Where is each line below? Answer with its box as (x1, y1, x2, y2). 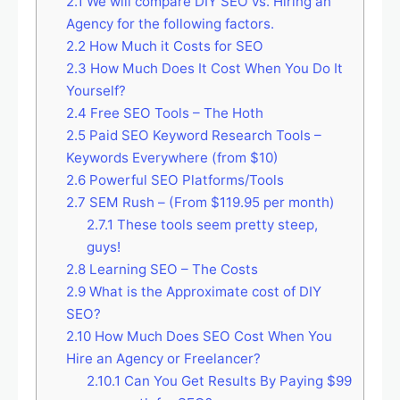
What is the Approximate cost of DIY (85, 283, 321, 301)
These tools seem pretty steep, (112, 216, 318, 234)
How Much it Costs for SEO (85, 37, 263, 55)
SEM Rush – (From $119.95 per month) (85, 194, 335, 212)
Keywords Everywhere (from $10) (65, 149, 279, 167)
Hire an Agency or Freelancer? (65, 350, 261, 368)
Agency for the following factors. (65, 15, 274, 33)
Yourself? (65, 82, 126, 100)
